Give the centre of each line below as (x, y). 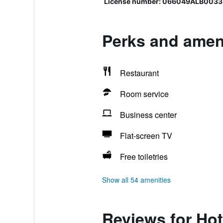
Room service (144, 94)
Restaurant (139, 73)
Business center (148, 115)
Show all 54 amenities (136, 180)
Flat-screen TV (146, 136)
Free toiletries (144, 157)
